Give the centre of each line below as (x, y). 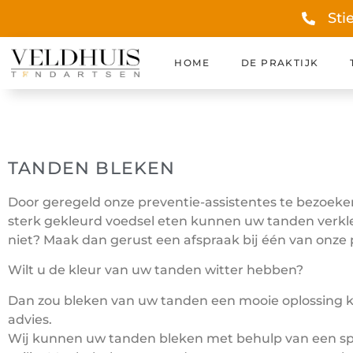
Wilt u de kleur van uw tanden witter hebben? (156, 270)
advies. (30, 319)
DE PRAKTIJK (280, 63)
